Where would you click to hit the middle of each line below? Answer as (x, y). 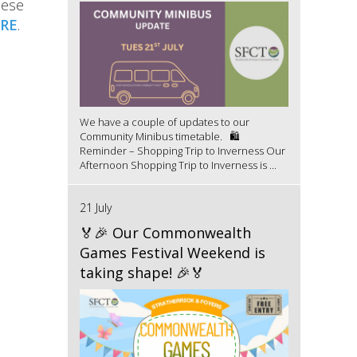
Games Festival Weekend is (172, 252)
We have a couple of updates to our (164, 122)
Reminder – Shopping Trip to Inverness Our (182, 150)
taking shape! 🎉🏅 (142, 272)
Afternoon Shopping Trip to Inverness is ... (178, 165)
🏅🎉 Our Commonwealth (165, 232)
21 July (95, 207)
